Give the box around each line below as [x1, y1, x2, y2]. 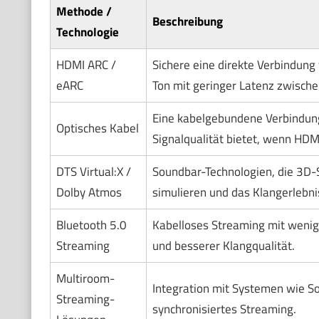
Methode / [56, 2, 112, 21]
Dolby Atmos [56, 183, 122, 202]
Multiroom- [56, 269, 115, 288]
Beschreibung [152, 12, 223, 31]
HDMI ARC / [56, 56, 116, 75]
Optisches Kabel [56, 119, 139, 138]
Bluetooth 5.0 [56, 216, 127, 235]
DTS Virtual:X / [56, 162, 131, 182]
